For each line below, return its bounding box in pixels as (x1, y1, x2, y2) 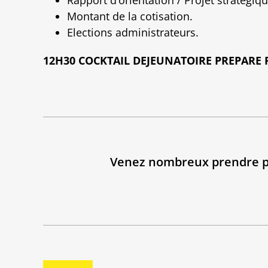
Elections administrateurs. (67, 25, 199, 39)
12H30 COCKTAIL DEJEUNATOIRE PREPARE (43, 53, 261, 68)
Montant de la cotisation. (67, 8, 193, 23)
